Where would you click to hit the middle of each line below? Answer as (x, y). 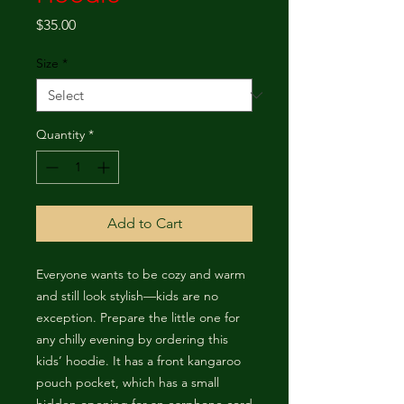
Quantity (60, 134)
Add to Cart (144, 223)
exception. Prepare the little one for (138, 317)
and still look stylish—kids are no (127, 296)
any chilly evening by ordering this (132, 339)
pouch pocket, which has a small (128, 382)
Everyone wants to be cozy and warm (141, 274)
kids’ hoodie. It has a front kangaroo (138, 361)
